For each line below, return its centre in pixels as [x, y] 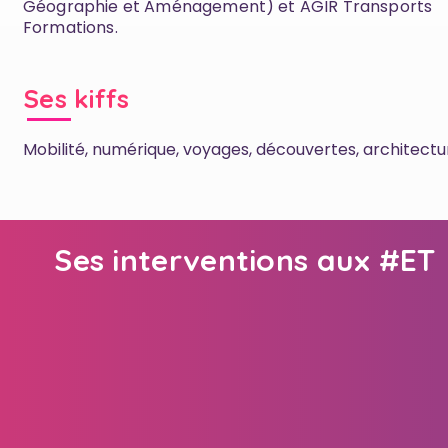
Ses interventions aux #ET [245, 260]
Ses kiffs [77, 98]
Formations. [70, 27]
